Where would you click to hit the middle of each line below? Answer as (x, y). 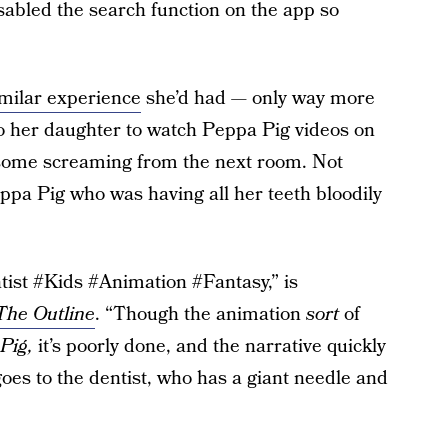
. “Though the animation (200, 315)
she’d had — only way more (257, 99)
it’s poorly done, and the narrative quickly (209, 347)
